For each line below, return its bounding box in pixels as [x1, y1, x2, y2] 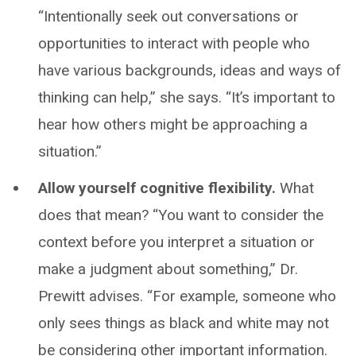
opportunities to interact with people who [38, 33, 310, 52]
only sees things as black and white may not [38, 313, 329, 332]
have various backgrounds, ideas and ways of [38, 60, 341, 79]
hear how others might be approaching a [38, 114, 308, 133]
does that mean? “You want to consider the [38, 205, 323, 224]
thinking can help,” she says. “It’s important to [38, 87, 335, 106]
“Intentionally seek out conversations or [38, 6, 299, 25]
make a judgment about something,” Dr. [38, 259, 298, 278]
